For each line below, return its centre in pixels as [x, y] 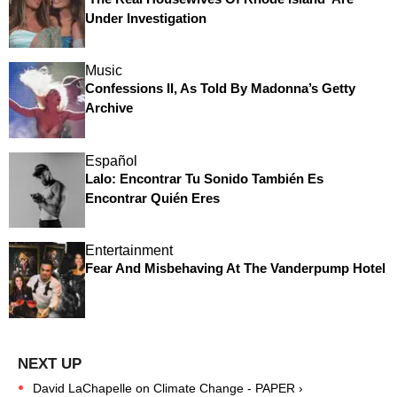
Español [111, 160]
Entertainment [128, 251]
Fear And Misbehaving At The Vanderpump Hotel [235, 269]
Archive [109, 108]
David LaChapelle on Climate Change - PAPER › [168, 388]
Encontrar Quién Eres [152, 198]
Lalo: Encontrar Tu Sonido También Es [204, 178]
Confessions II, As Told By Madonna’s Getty [220, 89]
